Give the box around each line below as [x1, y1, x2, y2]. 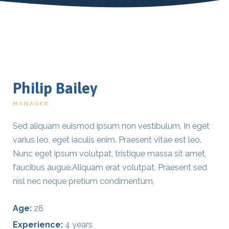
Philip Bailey [13, 79, 97, 97]
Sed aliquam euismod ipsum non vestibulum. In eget [13, 121, 210, 131]
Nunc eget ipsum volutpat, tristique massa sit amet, [13, 149, 207, 158]
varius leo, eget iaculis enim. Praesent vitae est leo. [13, 135, 201, 145]
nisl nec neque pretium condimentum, [13, 176, 154, 186]
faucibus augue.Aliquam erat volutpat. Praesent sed [13, 163, 207, 172]
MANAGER [13, 101, 49, 106]
